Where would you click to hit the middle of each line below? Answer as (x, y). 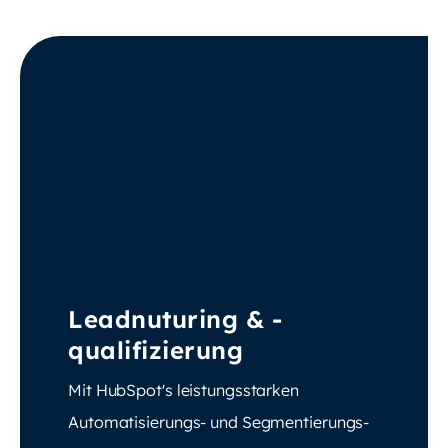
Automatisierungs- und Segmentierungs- (219, 421)
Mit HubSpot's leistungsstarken (183, 389)
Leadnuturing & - (175, 318)
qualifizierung (159, 349)
